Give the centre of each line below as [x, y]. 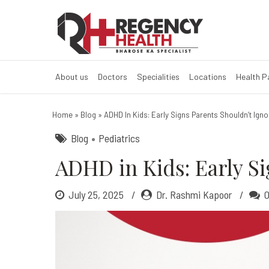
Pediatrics [119, 138]
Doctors [113, 77]
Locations [208, 77]
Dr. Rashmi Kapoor [194, 195]
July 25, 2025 [97, 195]
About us [72, 77]
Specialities [158, 77]
